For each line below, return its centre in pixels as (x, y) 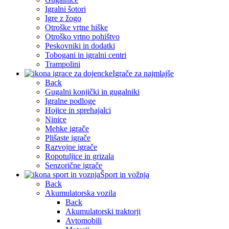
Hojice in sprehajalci (78, 110)
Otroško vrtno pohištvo (82, 37)
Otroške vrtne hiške (76, 28)
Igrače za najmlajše (143, 74)
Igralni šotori (65, 9)
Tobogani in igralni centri (86, 55)
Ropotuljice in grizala (79, 156)
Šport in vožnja (125, 175)
